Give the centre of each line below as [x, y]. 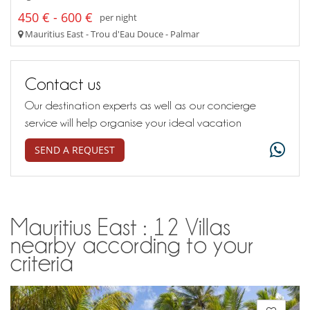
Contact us [63, 83]
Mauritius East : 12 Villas [120, 227]
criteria [42, 263]
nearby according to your [132, 245]
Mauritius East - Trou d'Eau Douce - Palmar [111, 34]
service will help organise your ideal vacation [133, 122]
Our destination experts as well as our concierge [140, 105]
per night [118, 18]
